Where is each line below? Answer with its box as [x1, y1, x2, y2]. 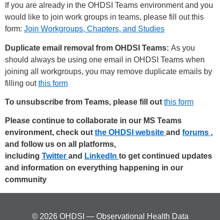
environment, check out [5, 128, 95, 137]
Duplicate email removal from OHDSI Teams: [5, 43, 169, 52]
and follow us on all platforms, [5, 140, 116, 149]
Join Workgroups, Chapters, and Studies [24, 25, 165, 33]
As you [169, 43, 195, 52]
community [5, 175, 47, 184]
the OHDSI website [95, 128, 166, 137]
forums [182, 128, 211, 137]
